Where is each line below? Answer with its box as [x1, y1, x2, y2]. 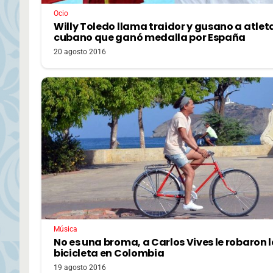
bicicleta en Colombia [54, 246, 165, 260]
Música [54, 224, 77, 233]
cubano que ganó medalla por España [54, 30, 246, 44]
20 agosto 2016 [54, 47, 106, 56]
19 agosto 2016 [54, 263, 106, 272]
